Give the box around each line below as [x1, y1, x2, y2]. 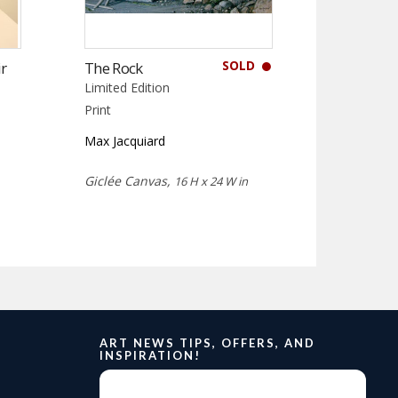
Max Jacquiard [84, 132, 166, 150]
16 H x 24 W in [174, 173, 249, 190]
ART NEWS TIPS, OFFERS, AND [99, 336, 315, 351]
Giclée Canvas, [84, 172, 175, 190]
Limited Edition [84, 79, 171, 97]
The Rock [84, 58, 143, 79]
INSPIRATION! [99, 348, 201, 363]
